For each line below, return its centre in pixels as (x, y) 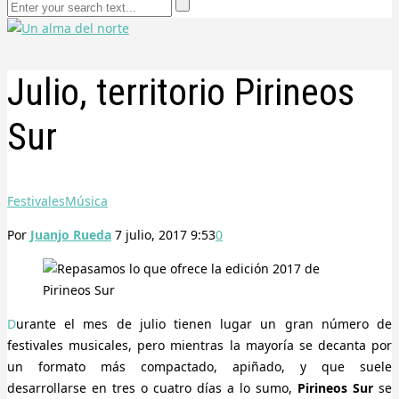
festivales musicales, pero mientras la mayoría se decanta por (199, 345)
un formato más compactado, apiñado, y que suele (199, 366)
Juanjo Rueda (71, 234)
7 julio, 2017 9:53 (165, 234)
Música (86, 200)
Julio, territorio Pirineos (181, 92)
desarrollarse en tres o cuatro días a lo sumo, (152, 387)
